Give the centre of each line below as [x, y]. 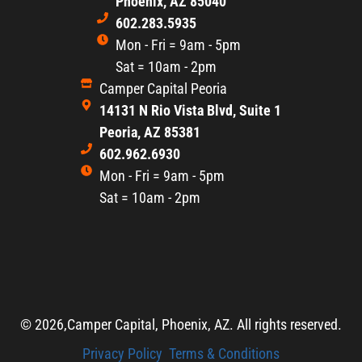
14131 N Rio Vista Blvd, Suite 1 [190, 110]
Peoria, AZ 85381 [149, 132]
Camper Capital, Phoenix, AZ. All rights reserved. [204, 324]
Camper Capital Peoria [163, 88]
